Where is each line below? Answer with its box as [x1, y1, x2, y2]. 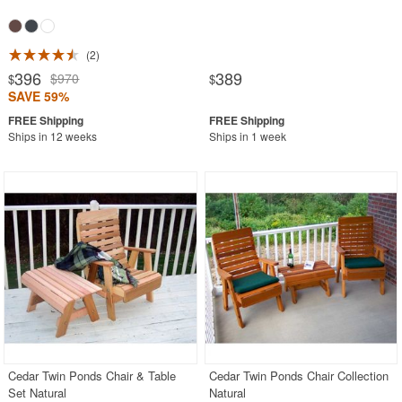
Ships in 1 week [209, 127, 287, 144]
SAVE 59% [8, 86, 70, 105]
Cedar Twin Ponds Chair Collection [209, 367, 389, 385]
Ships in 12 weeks [8, 127, 98, 144]
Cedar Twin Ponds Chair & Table [8, 367, 177, 385]
